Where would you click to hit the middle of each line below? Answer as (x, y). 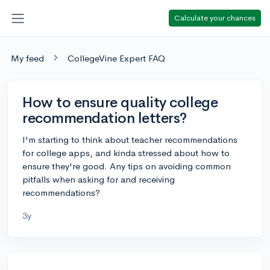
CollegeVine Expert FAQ (116, 58)
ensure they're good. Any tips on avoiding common (127, 166)
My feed (27, 58)
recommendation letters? (105, 118)
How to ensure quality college (120, 102)
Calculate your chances (215, 17)
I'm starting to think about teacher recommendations (130, 139)
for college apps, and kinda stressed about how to (126, 152)
